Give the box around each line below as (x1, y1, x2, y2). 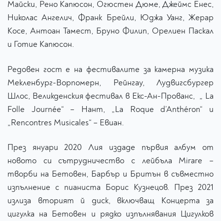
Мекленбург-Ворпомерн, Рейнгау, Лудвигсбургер (7, 77, 214, 88)
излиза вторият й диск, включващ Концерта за (7, 195, 214, 206)
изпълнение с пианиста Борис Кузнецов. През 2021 (7, 182, 214, 193)
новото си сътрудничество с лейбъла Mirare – (7, 155, 214, 166)
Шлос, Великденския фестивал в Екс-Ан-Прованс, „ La (7, 90, 214, 101)
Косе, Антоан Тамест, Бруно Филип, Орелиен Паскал (7, 25, 214, 36)
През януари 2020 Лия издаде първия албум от (7, 142, 214, 153)
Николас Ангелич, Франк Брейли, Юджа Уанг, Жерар (7, 12, 214, 23)
